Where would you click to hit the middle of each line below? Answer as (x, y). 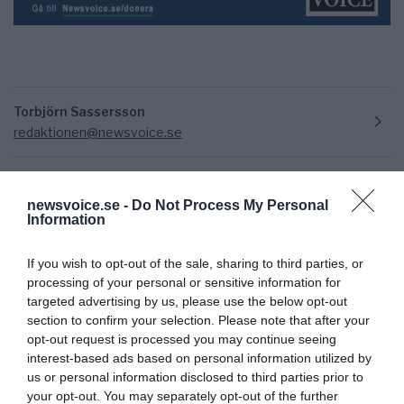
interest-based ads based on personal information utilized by (199, 358)
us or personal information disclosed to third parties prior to (195, 376)
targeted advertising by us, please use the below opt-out (187, 301)
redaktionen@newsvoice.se (98, 132)
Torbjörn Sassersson (79, 111)
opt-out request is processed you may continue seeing (182, 339)
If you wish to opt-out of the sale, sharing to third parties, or (195, 263)
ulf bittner (113, 313)
